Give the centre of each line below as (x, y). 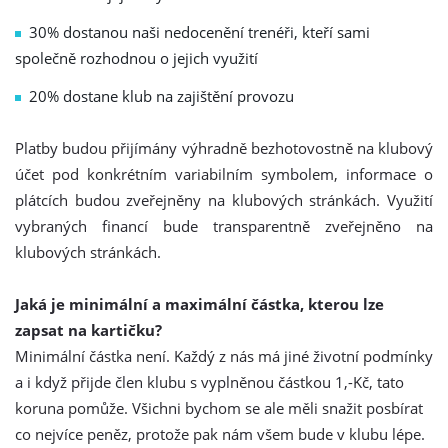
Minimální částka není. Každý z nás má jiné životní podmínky (224, 356)
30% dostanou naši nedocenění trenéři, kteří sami (199, 32)
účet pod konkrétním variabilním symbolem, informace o (224, 174)
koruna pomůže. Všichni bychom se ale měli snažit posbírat (219, 408)
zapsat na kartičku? (88, 330)
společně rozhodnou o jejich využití (136, 58)
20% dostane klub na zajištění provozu (161, 96)
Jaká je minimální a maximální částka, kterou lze (199, 304)
